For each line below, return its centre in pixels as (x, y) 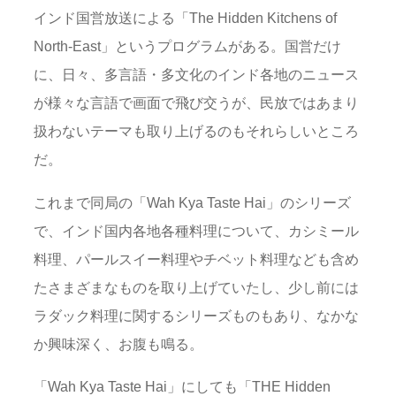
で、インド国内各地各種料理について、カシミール (196, 230)
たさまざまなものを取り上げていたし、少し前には (196, 287)
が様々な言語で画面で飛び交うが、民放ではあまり (196, 103)
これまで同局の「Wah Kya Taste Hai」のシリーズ (192, 202)
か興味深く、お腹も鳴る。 (118, 343)
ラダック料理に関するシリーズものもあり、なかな (196, 315)
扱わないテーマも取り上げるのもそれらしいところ (196, 131)
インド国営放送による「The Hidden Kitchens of (185, 18)
